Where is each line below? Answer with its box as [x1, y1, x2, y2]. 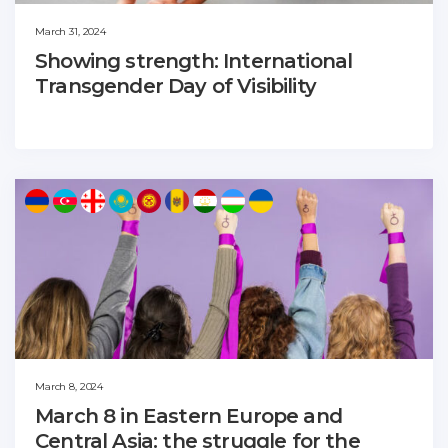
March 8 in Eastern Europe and [35, 403, 342, 428]
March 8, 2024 [35, 379, 104, 393]
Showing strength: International [35, 48, 353, 73]
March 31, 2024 [35, 24, 106, 38]
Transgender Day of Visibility [35, 73, 316, 98]
